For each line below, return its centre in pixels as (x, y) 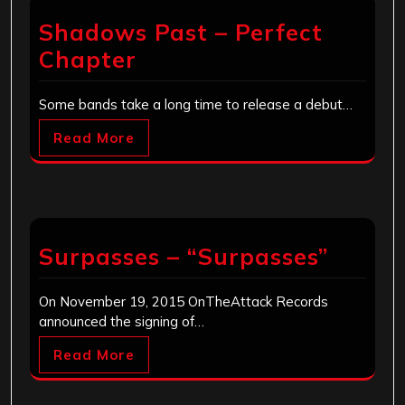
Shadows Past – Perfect (181, 33)
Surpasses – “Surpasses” (184, 257)
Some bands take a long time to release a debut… (196, 105)
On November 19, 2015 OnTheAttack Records (184, 302)
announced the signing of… (122, 322)
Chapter (88, 60)
